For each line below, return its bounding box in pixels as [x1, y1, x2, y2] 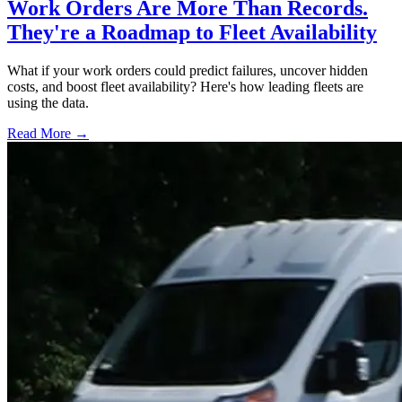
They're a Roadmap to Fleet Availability [7, 20, 377, 44]
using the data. [7, 94, 89, 110]
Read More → [7, 125, 89, 141]
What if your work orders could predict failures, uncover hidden [7, 62, 368, 78]
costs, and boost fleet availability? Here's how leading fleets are [7, 78, 363, 94]
